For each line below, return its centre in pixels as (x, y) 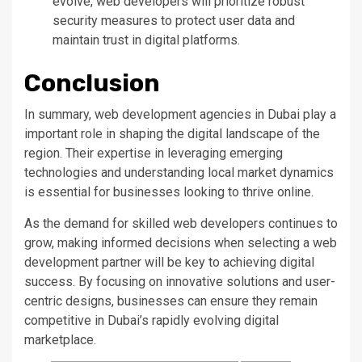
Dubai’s (128, 320)
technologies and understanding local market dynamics (179, 172)
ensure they (243, 301)
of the (303, 133)
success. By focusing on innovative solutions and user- (180, 281)
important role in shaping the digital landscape (156, 133)
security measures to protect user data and (174, 20)
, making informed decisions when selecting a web (194, 242)
